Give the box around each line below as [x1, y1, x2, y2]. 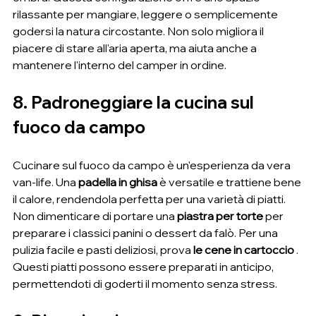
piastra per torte [177, 209, 263, 224]
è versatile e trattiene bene [157, 175, 303, 190]
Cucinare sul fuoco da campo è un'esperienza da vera [13, 158, 293, 173]
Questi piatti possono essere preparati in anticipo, [13, 260, 276, 274]
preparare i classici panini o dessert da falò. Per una [13, 226, 280, 241]
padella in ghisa [78, 175, 157, 190]
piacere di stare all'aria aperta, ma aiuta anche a [13, 41, 259, 56]
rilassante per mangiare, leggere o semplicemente [13, 7, 280, 22]
